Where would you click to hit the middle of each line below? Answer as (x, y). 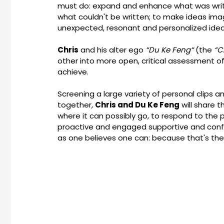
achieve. (73, 72)
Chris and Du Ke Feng (137, 105)
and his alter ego (112, 50)
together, (76, 105)
